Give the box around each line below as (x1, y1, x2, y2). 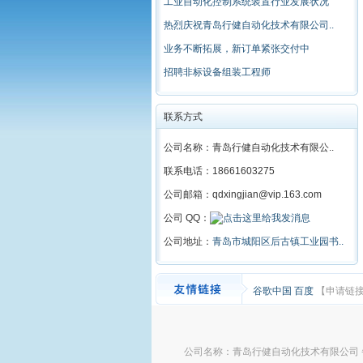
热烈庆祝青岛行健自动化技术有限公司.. (164, 19, 334, 31)
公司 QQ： (164, 212, 210, 224)
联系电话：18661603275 (164, 165, 275, 177)
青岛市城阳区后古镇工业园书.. (212, 236, 344, 247)
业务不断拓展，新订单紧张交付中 (164, 43, 310, 54)
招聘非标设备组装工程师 (164, 66, 271, 78)
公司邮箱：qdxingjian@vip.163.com (164, 189, 322, 200)
